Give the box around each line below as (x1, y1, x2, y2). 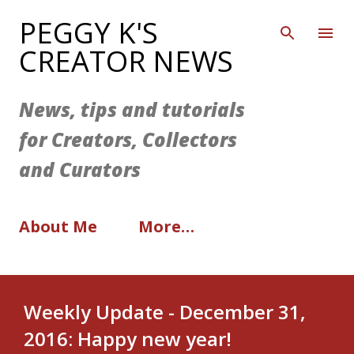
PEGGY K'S (19, 13, 158, 52)
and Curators (19, 156, 141, 183)
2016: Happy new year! (24, 326, 232, 352)
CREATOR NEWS (19, 42, 233, 81)
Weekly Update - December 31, (24, 299, 306, 326)
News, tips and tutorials (19, 96, 245, 122)
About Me (19, 216, 97, 237)
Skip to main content (122, 13, 232, 27)
